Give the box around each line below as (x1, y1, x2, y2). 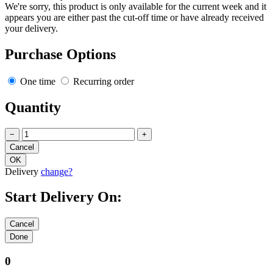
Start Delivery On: (5, 189, 122, 205)
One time (18, 76, 58, 87)
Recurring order (71, 76, 134, 87)
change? (41, 166, 73, 177)
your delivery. (5, 23, 58, 34)
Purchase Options (5, 46, 116, 62)
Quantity (5, 99, 61, 115)
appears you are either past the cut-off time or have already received (5, 12, 264, 23)
